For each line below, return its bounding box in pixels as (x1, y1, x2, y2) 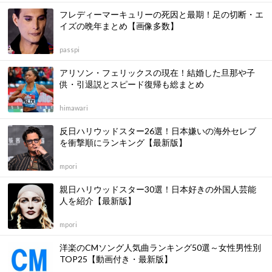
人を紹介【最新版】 (59, 195, 136, 206)
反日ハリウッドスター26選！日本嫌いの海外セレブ (59, 126, 256, 136)
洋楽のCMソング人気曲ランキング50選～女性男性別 (59, 242, 261, 253)
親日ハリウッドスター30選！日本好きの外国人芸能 (59, 184, 256, 194)
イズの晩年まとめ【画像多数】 (59, 21, 178, 31)
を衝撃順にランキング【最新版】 (59, 137, 187, 148)
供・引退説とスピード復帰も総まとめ (59, 79, 204, 89)
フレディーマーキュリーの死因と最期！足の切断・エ (59, 9, 263, 19)
